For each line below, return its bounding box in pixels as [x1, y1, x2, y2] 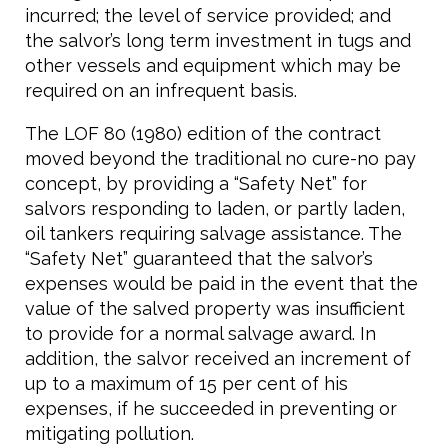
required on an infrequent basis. [25, 80, 297, 101]
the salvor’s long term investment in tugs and [25, 30, 411, 51]
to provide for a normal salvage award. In [25, 323, 376, 344]
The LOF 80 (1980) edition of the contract [25, 123, 381, 144]
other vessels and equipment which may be [25, 55, 401, 76]
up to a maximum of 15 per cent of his [25, 373, 348, 394]
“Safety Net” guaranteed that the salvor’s [25, 248, 373, 269]
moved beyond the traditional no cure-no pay [25, 148, 416, 169]
